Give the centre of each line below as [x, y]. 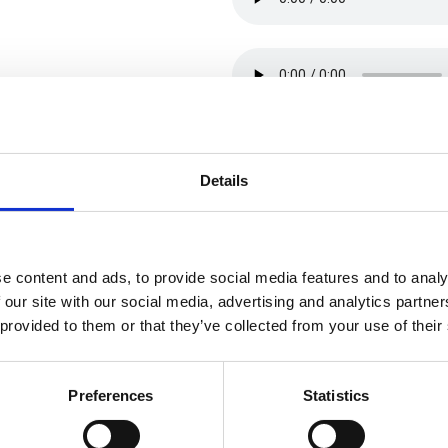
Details [224, 181]
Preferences [111, 396]
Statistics [336, 396]
